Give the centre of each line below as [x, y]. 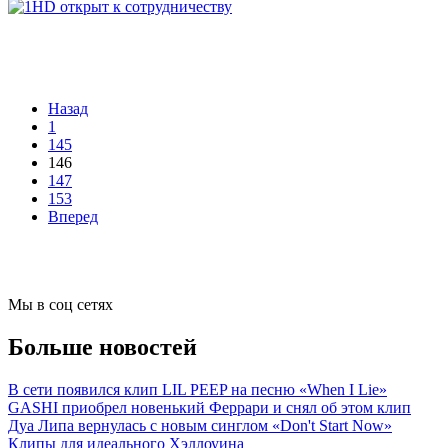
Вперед [73, 217]
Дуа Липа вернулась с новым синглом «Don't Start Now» [200, 426]
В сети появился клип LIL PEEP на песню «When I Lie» [197, 390]
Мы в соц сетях [60, 305]
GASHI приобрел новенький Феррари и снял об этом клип [209, 408]
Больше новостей [102, 347]
